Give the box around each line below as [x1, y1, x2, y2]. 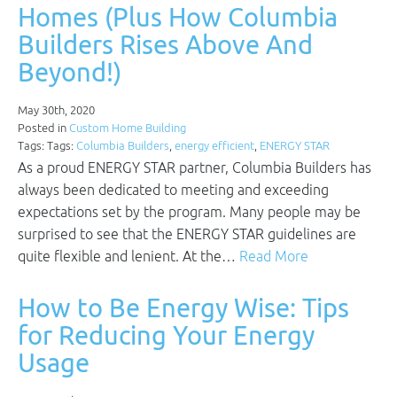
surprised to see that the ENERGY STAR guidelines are [18, 226, 356, 242]
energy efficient [175, 139, 254, 152]
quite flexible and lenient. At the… [18, 248, 239, 264]
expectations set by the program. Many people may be [18, 204, 361, 220]
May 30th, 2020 [18, 104, 95, 117]
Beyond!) [18, 57, 121, 87]
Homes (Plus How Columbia [18, 2, 338, 32]
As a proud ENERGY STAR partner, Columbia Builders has [18, 160, 371, 175]
